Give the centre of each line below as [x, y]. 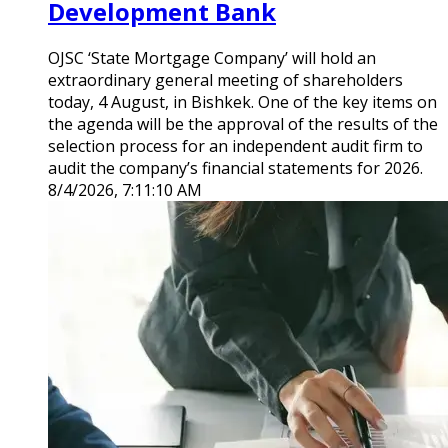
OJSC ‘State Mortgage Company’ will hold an [212, 58]
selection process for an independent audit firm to [235, 146]
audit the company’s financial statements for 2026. [235, 168]
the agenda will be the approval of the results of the [243, 124]
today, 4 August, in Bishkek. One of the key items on [242, 102]
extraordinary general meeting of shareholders [225, 80]
